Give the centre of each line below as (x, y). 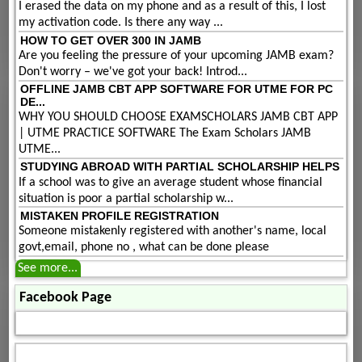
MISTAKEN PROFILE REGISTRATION (119, 215)
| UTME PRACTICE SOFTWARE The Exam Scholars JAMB (165, 134)
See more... (48, 268)
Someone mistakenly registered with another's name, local (173, 232)
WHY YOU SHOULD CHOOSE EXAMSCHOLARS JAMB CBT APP (179, 118)
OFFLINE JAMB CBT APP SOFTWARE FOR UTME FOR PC (176, 88)
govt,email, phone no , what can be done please (144, 248)
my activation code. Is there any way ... (121, 23)
